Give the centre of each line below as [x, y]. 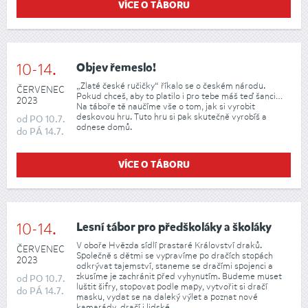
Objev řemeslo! [116, 68]
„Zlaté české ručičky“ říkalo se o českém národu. [171, 86]
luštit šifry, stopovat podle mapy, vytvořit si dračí [172, 287]
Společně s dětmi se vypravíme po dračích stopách [175, 256]
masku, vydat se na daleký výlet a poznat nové [167, 297]
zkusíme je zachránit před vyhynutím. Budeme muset [179, 276]
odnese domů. [104, 127]
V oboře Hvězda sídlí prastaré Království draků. [169, 245]
